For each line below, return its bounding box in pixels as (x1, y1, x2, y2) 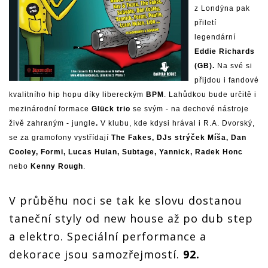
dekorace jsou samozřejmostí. (9, 246, 183, 261)
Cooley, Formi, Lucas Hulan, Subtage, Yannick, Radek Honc (9, 147, 243, 156)
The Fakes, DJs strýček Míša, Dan (111, 133, 246, 142)
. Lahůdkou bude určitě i (164, 90, 257, 99)
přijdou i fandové (194, 75, 259, 84)
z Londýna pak (194, 4, 250, 13)
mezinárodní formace (9, 104, 92, 113)
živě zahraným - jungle (9, 118, 96, 127)
